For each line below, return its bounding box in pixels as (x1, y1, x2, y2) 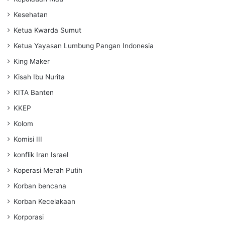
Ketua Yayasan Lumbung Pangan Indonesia (14, 41, 154, 50)
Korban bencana (14, 181, 66, 190)
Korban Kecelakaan (14, 197, 75, 205)
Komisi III (14, 135, 42, 143)
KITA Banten (14, 88, 54, 96)
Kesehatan (14, 10, 48, 19)
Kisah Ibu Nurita (14, 72, 65, 81)
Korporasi (14, 212, 44, 221)
